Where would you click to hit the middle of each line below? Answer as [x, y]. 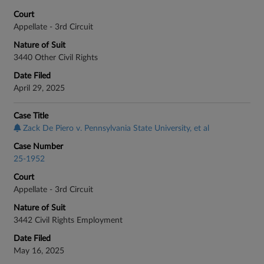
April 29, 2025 [39, 88]
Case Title [31, 116]
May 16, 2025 [39, 251]
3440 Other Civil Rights [56, 58]
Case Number [38, 147]
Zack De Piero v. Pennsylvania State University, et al [116, 128]
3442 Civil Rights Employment [68, 220]
